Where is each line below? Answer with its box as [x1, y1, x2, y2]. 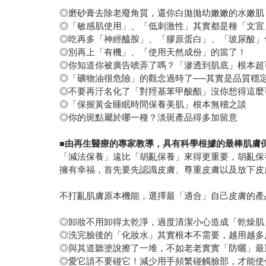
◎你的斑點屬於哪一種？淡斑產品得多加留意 [59, 112, 238, 123]
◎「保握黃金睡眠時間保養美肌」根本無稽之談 [59, 99, 247, 110]
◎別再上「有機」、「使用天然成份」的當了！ [59, 47, 247, 58]
